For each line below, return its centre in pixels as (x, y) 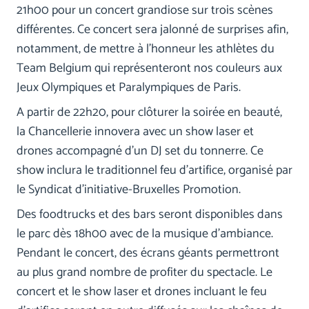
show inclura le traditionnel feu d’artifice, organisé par (154, 171)
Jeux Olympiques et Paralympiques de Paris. (129, 88)
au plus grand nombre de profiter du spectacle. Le (144, 273)
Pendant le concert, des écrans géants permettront (148, 253)
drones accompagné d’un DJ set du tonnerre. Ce (140, 151)
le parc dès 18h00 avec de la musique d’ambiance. (145, 234)
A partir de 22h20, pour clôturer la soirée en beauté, (149, 113)
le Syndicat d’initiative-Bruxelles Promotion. (129, 190)
